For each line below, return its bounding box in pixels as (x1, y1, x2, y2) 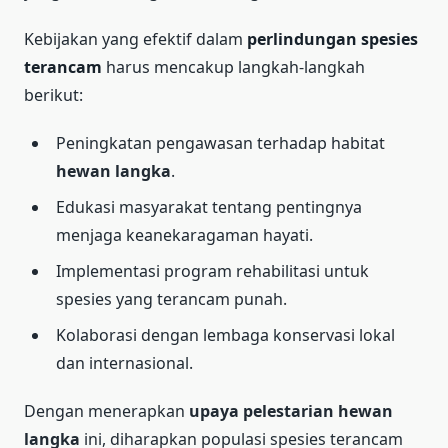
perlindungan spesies (247, 27, 418, 50)
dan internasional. (56, 351, 193, 374)
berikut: (24, 83, 83, 106)
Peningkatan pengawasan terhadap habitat (56, 131, 385, 154)
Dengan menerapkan (24, 399, 189, 422)
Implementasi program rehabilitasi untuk (56, 259, 369, 282)
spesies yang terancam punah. (56, 287, 287, 310)
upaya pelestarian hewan (189, 399, 393, 422)
